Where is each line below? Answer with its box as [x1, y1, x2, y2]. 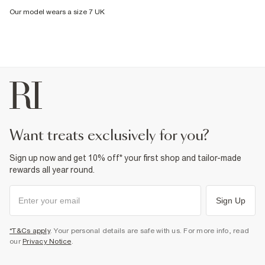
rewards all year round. [9, 165, 95, 174]
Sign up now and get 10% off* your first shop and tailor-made [9, 153, 241, 163]
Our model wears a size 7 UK [9, 8, 105, 16]
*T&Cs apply [9, 227, 50, 235]
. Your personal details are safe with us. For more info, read [50, 227, 249, 235]
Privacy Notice [22, 237, 72, 245]
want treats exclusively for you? [23, 129, 209, 143]
